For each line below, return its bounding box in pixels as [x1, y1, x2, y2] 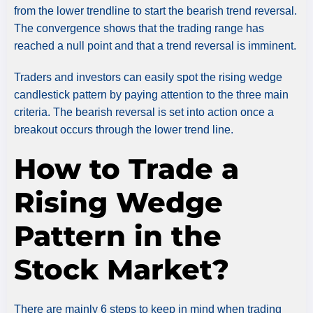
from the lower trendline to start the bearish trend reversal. [14, 4, 297, 17]
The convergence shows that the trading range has [14, 22, 264, 34]
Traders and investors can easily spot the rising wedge [14, 71, 282, 83]
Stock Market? [14, 252, 229, 286]
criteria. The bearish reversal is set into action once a [14, 105, 274, 118]
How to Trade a [14, 151, 239, 186]
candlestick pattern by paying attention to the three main [14, 88, 289, 101]
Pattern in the [14, 218, 221, 253]
